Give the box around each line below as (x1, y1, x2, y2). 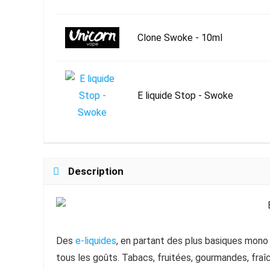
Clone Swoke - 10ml (137, 31, 222, 43)
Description (68, 165, 124, 177)
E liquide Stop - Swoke (137, 90, 233, 101)
